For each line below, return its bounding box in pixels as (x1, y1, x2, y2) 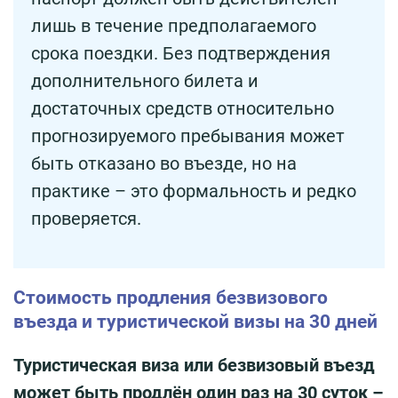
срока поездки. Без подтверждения (31, 42, 330, 64)
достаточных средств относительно (31, 97, 334, 119)
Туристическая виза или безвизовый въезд (13, 354, 375, 376)
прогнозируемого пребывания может (31, 124, 345, 147)
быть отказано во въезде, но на (31, 152, 297, 174)
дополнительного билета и (31, 69, 259, 92)
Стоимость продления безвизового (13, 286, 328, 308)
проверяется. (31, 207, 141, 229)
